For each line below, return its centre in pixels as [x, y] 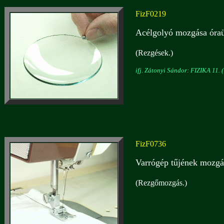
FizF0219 [151, 14]
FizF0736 [151, 144]
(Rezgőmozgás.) [161, 183]
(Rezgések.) [154, 53]
